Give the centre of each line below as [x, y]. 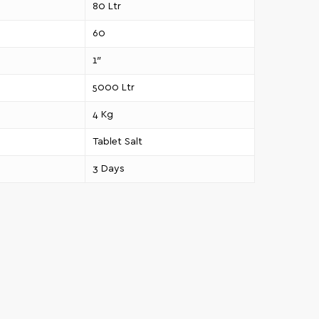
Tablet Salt [117, 142]
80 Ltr [106, 7]
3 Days [108, 169]
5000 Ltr [113, 88]
